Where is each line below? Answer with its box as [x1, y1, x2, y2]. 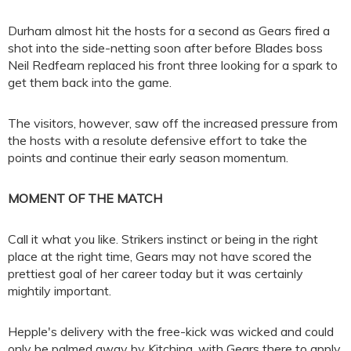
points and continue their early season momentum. [8, 150, 288, 166]
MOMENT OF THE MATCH [8, 190, 162, 207]
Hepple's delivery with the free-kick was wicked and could [8, 324, 334, 340]
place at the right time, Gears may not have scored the [8, 248, 312, 265]
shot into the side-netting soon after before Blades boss [8, 40, 323, 56]
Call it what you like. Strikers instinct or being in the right [8, 231, 318, 248]
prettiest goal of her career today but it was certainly [8, 266, 303, 282]
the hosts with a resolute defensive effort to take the [8, 132, 307, 149]
